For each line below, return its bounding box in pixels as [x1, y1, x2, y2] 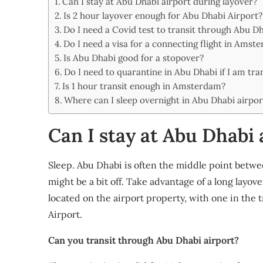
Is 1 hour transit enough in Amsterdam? [62, 80, 226, 92]
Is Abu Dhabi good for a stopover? [63, 52, 204, 63]
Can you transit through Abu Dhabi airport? [48, 234, 239, 246]
